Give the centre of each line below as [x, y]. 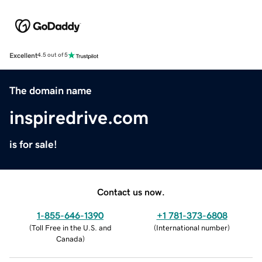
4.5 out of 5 [53, 55]
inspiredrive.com [79, 117]
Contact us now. [131, 192]
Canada [69, 239]
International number [192, 227]
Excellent [23, 55]
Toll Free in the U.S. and [71, 227]
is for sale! [33, 144]
